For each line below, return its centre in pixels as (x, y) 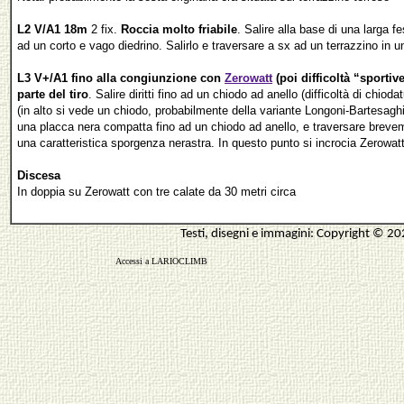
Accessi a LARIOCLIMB (161, 261)
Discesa (39, 175)
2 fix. (104, 29)
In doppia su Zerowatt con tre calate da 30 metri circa (156, 191)
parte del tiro (53, 94)
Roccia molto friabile (179, 29)
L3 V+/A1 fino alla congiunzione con (121, 78)
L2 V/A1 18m (52, 29)
